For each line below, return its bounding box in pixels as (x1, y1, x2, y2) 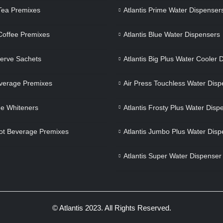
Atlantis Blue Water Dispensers (123, 30, 220, 39)
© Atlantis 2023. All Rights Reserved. (52, 204, 171, 213)
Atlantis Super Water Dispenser (123, 152, 222, 160)
